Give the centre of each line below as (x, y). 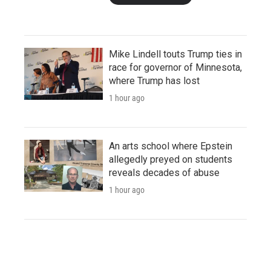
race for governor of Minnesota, (175, 67)
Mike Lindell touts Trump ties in (175, 54)
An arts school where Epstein (171, 146)
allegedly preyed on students (171, 159)
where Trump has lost (154, 80)
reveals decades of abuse (164, 172)
